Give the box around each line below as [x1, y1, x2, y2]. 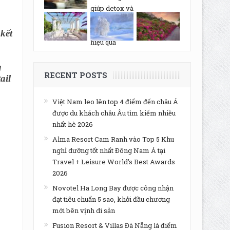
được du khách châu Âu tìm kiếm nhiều [52, 108, 176, 118]
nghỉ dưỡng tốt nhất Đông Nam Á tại [52, 146, 165, 155]
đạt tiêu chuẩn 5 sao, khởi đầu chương [52, 195, 170, 204]
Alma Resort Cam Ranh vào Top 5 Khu [52, 135, 174, 144]
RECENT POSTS [44, 70, 107, 80]
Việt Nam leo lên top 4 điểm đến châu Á [52, 97, 178, 106]
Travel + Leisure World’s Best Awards [52, 157, 175, 166]
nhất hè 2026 [52, 120, 93, 129]
